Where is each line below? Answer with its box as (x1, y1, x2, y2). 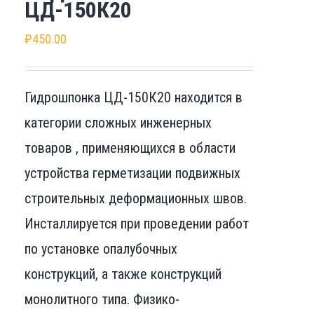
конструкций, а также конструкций (24, 265, 221, 282)
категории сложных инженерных (24, 114, 212, 131)
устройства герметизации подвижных (24, 164, 240, 182)
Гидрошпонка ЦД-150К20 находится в (24, 88, 243, 106)
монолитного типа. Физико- (24, 290, 179, 308)
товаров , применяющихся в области (24, 139, 235, 156)
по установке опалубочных (24, 240, 177, 257)
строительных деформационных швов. (24, 189, 247, 207)
